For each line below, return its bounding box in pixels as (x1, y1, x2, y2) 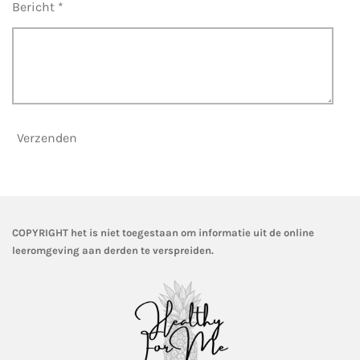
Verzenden (17, 129, 77, 145)
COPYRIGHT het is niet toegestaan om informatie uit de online (12, 227, 314, 239)
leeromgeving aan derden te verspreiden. (12, 244, 214, 257)
